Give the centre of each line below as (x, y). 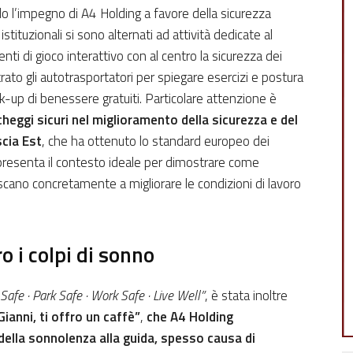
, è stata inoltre (246, 296)
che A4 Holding (190, 317)
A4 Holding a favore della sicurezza (176, 14)
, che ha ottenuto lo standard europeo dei (156, 141)
